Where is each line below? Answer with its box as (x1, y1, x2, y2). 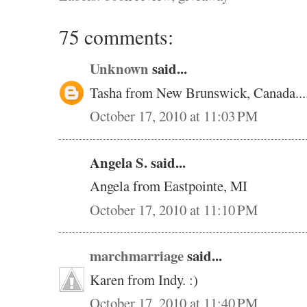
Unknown (90, 58, 149, 79)
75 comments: (59, 23, 173, 51)
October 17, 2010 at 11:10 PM (90, 199, 258, 219)
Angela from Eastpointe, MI (90, 176, 247, 196)
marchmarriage (90, 245, 184, 267)
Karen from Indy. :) (90, 269, 198, 289)
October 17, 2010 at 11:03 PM (90, 106, 258, 126)
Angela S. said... (90, 151, 186, 173)
